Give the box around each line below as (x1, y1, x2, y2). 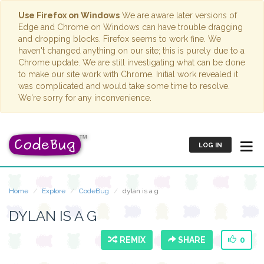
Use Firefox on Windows (18, 11, 120, 20)
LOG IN (198, 141, 222, 149)
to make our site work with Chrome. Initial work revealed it (18, 70, 238, 79)
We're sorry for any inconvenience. (18, 93, 151, 103)
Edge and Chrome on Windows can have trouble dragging (18, 22, 243, 32)
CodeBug (79, 187, 109, 195)
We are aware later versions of (120, 11, 237, 20)
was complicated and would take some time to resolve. (18, 81, 230, 91)
